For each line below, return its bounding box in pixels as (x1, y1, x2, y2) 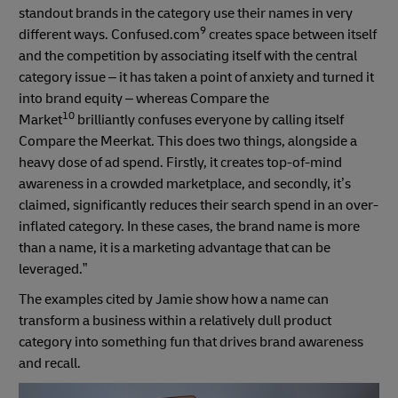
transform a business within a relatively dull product (19, 311, 331, 330)
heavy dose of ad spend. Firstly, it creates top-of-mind (19, 153, 342, 171)
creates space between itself (206, 25, 377, 44)
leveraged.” (19, 259, 87, 278)
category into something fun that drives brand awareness (19, 332, 363, 351)
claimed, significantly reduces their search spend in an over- (19, 195, 378, 214)
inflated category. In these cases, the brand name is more (19, 217, 360, 235)
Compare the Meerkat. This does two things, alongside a (19, 131, 357, 150)
